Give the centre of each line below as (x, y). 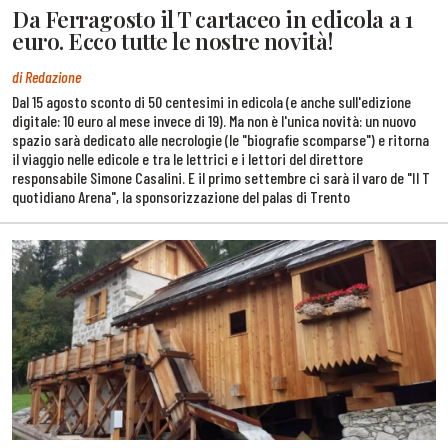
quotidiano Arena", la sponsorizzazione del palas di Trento (181, 196)
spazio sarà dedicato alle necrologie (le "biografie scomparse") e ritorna (220, 139)
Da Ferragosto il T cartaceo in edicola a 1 (212, 18)
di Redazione (46, 76)
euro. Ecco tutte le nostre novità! (173, 40)
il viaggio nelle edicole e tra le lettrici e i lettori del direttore (187, 158)
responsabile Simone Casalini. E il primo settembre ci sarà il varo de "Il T (221, 177)
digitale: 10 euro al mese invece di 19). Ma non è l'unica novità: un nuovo (214, 120)
